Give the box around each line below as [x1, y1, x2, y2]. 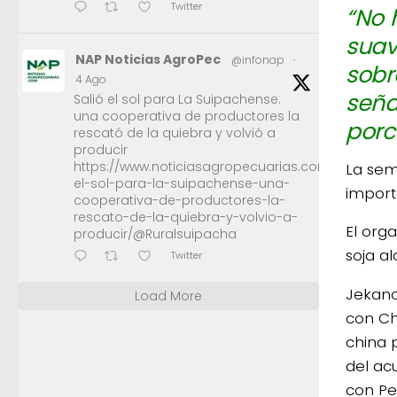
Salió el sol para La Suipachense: [74, 90, 281, 108]
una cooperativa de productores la [74, 106, 300, 125]
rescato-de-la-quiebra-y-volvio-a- [74, 207, 298, 226]
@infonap [231, 51, 284, 67]
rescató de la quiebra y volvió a [74, 123, 276, 142]
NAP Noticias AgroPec [75, 50, 221, 68]
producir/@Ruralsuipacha [74, 224, 237, 243]
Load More [135, 286, 202, 305]
